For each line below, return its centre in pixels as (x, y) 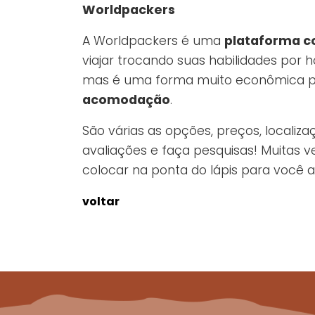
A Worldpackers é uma (153, 41)
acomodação (126, 100)
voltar (101, 202)
